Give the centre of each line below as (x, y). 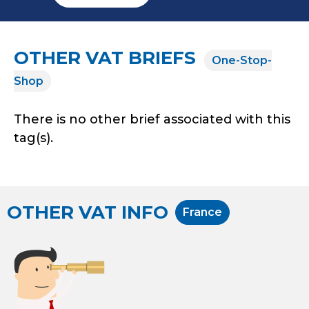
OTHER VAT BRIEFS (107, 58)
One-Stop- (242, 60)
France (202, 212)
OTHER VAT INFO (88, 213)
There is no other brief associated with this (152, 119)
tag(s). (33, 138)
